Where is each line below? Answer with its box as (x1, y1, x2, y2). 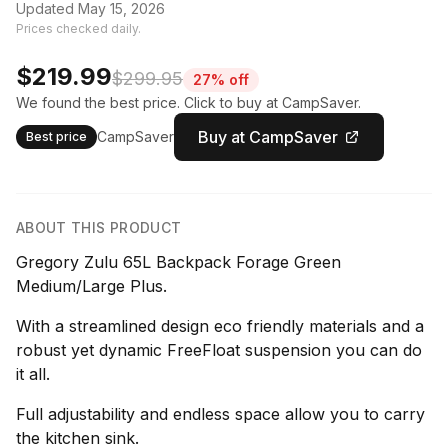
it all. (16, 364, 50, 385)
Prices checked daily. (16, 21, 141, 37)
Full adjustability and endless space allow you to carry (16, 404, 425, 425)
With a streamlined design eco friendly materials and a (16, 316, 424, 337)
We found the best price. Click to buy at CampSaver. (16, 94, 361, 112)
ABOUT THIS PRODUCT (16, 219, 182, 237)
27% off (193, 71, 249, 89)
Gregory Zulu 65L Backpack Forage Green (16, 252, 341, 273)
